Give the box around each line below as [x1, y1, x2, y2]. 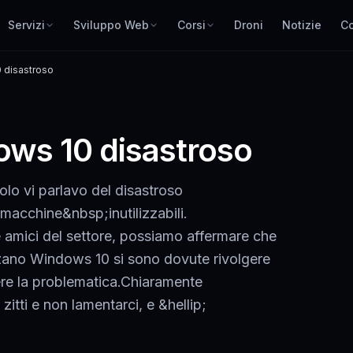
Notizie [282, 18, 321, 32]
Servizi [8, 18, 45, 32]
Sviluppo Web [73, 18, 149, 32]
